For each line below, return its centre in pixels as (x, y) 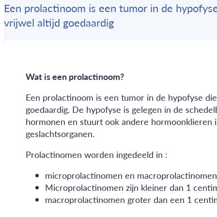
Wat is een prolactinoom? (75, 76)
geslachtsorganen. (60, 133)
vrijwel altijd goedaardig (59, 22)
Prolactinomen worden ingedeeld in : (96, 154)
